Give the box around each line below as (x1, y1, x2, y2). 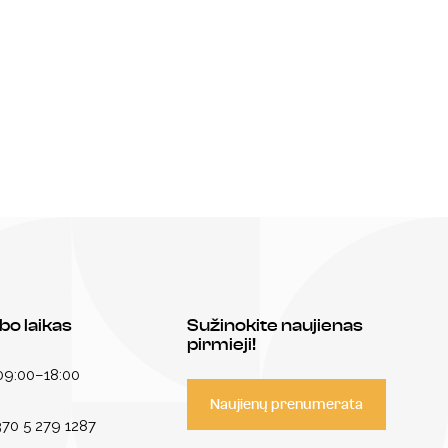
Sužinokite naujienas (187, 317, 363, 336)
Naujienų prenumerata (210, 396, 363, 412)
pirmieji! (187, 336, 256, 355)
